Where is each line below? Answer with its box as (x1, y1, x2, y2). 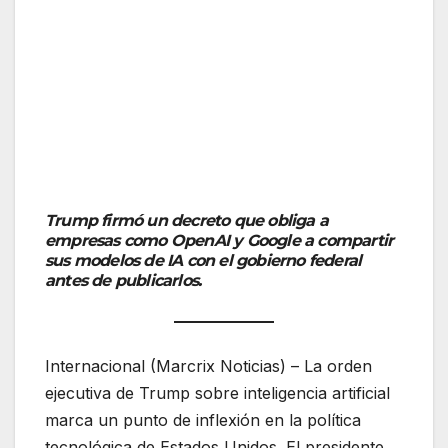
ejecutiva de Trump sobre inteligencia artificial (45, 382, 390, 403)
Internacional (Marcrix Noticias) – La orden (45, 355, 372, 376)
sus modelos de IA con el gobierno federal (45, 250, 362, 270)
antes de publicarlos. (45, 270, 202, 290)
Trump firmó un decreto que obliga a (45, 210, 328, 230)
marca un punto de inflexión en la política (45, 409, 361, 430)
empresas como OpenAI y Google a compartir (45, 230, 394, 250)
